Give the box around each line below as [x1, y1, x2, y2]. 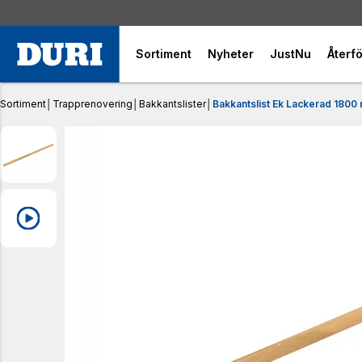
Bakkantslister [139, 97, 206, 110]
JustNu [270, 46, 312, 61]
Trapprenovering [53, 97, 133, 110]
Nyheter [208, 46, 255, 61]
